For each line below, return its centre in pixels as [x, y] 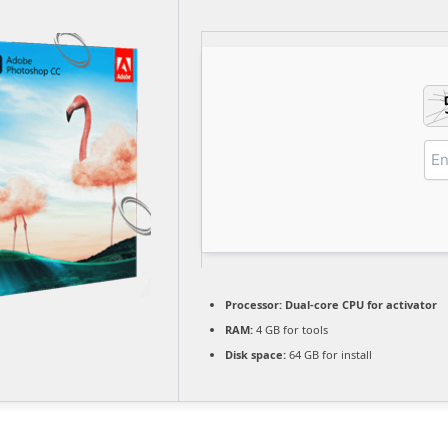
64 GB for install [329, 354]
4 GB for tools [290, 329]
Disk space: [255, 354]
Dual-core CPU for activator [359, 304]
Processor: [253, 304]
